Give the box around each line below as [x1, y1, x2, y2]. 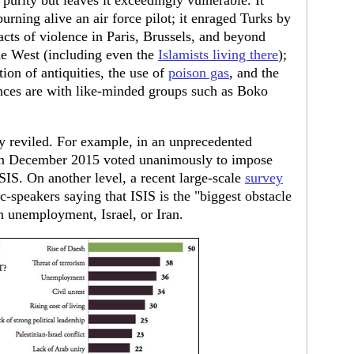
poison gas [168, 65, 229, 81]
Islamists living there [158, 47, 278, 62]
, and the [229, 65, 279, 81]
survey [245, 170, 283, 186]
